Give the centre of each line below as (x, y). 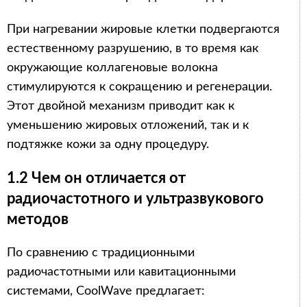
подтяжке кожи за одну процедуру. (108, 144)
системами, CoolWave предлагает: (106, 291)
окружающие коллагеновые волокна (112, 67)
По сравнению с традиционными (101, 253)
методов (38, 219)
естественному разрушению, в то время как (133, 48)
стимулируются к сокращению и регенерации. (139, 87)
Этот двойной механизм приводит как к (121, 106)
